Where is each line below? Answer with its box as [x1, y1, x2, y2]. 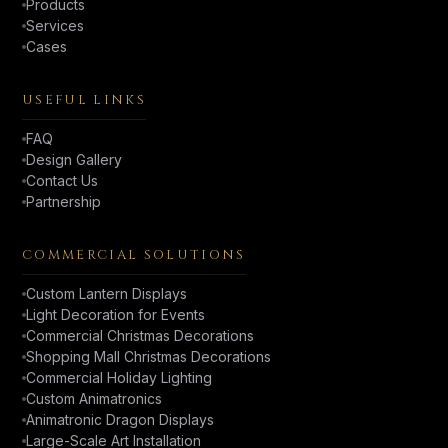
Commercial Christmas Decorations [26, 327, 254, 345]
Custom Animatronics [26, 390, 162, 408]
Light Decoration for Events [26, 306, 205, 324]
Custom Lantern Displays [26, 285, 187, 303]
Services [26, 17, 84, 35]
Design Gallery [26, 151, 122, 169]
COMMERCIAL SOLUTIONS [22, 246, 246, 265]
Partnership [26, 193, 101, 211]
